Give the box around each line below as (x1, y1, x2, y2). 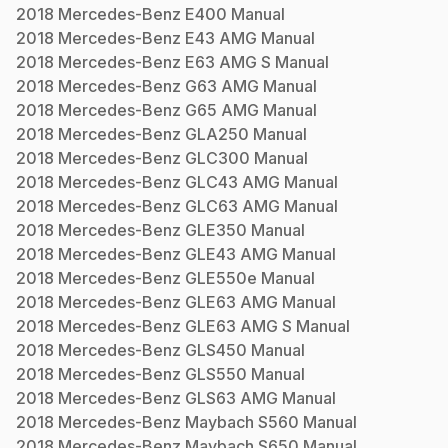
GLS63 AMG (185, 387, 278, 408)
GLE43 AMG (185, 243, 278, 264)
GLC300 (185, 147, 250, 168)
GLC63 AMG (185, 195, 280, 216)
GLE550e (185, 267, 257, 288)
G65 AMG (185, 99, 259, 120)
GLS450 (185, 339, 247, 360)
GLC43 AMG (185, 171, 280, 192)
